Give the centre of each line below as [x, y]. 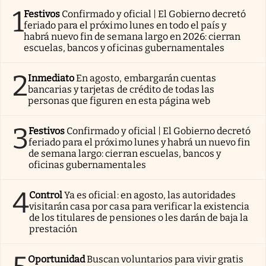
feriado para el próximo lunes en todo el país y [125, 25]
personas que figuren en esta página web [119, 100]
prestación [53, 229]
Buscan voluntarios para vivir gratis [165, 259]
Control [46, 195]
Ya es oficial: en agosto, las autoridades [150, 195]
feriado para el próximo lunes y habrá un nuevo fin [140, 142]
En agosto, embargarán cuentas [146, 78]
